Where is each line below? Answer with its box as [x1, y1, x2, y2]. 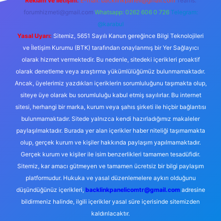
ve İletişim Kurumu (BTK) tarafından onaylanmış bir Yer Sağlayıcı [22, 44, 199, 51]
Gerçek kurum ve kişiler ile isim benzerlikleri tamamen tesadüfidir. [21, 150, 200, 158]
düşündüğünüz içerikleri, [16, 186, 85, 193]
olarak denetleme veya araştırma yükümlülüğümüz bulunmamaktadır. [16, 68, 205, 75]
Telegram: [170, 8, 198, 16]
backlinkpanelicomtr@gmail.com [85, 186, 180, 193]
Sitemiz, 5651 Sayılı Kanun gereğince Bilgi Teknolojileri [52, 32, 204, 39]
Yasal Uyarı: [17, 32, 52, 39]
